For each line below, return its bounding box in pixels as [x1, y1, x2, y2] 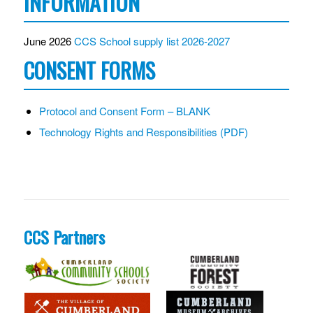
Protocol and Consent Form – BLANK [38, 103, 210, 118]
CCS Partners [23, 224, 105, 249]
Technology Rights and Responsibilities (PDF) [38, 124, 248, 139]
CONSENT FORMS [23, 54, 155, 86]
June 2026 [23, 34, 74, 49]
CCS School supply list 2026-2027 [73, 34, 230, 49]
